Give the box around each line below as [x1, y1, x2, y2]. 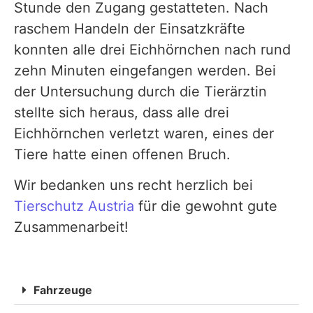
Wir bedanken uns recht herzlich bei [14, 177, 253, 194]
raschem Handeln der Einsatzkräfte [14, 20, 245, 37]
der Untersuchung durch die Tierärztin [14, 83, 267, 100]
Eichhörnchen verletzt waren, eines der [14, 125, 274, 142]
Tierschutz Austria [14, 198, 134, 215]
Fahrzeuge [34, 282, 92, 297]
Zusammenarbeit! [14, 219, 129, 236]
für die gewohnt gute [134, 198, 277, 215]
